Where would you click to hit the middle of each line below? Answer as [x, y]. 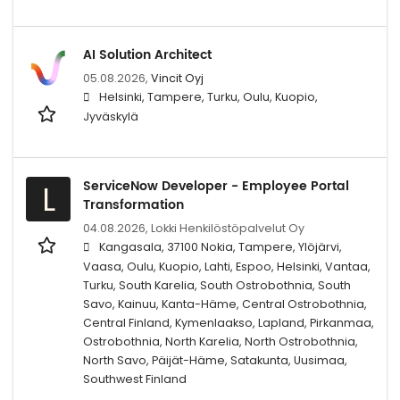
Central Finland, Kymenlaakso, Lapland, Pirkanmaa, [229, 322]
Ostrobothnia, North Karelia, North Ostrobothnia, [221, 341]
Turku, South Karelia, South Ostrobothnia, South [217, 285]
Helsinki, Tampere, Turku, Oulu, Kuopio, [208, 96]
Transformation [133, 204]
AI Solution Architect [147, 54]
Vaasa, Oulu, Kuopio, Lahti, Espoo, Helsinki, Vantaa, [227, 266]
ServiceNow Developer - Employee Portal [216, 186]
